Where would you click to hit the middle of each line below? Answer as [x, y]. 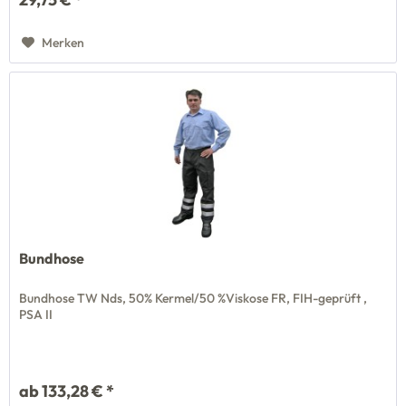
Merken [63, 42]
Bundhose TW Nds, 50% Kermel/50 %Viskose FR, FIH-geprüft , [193, 298]
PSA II [36, 314]
